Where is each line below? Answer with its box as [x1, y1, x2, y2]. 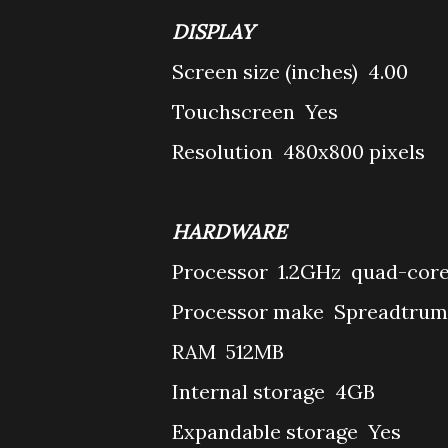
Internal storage [172, 379, 330, 404]
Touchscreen [172, 99, 300, 124]
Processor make [172, 299, 329, 324]
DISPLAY [172, 19, 254, 44]
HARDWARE [172, 219, 286, 244]
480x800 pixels [283, 139, 425, 164]
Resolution [172, 139, 278, 164]
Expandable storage [172, 419, 363, 444]
